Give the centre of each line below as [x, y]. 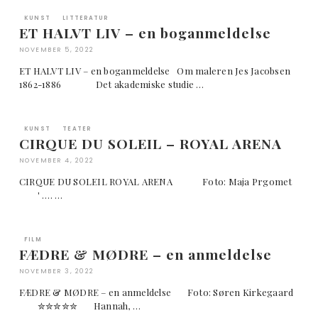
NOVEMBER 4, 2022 [56, 160]
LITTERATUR [86, 18]
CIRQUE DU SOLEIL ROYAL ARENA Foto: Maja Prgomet [160, 181]
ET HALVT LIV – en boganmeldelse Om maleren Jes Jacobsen [155, 70]
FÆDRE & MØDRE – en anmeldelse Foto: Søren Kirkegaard [158, 292]
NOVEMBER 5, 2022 [56, 49]
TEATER [77, 128]
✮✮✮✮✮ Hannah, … [80, 305]
